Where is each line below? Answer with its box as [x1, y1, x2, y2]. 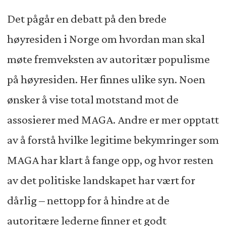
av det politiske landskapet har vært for [7, 173, 195, 187]
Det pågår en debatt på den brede [7, 12, 166, 25]
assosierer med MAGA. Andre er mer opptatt [7, 112, 219, 126]
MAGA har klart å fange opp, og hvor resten [7, 153, 213, 166]
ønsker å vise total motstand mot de [7, 92, 179, 106]
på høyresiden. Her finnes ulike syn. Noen [7, 72, 205, 86]
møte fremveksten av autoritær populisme [7, 52, 210, 66]
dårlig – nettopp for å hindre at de [7, 193, 169, 207]
